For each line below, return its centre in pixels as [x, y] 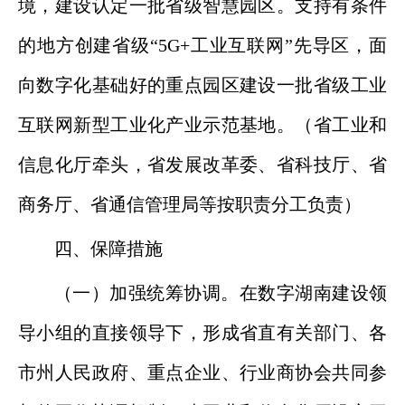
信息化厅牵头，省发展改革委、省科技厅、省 [202, 165]
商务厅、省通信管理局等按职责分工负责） [190, 204]
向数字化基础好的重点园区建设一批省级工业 [202, 85]
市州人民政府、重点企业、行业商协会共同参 [202, 372]
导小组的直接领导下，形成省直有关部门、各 [202, 333]
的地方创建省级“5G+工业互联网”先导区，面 [202, 45]
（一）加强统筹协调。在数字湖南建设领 [221, 293]
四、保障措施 [108, 249]
